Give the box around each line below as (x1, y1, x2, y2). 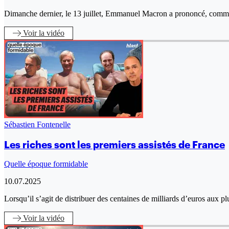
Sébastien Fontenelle (4, 120, 71, 129)
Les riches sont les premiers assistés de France (4, 139, 225, 150)
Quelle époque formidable (4, 159, 88, 169)
